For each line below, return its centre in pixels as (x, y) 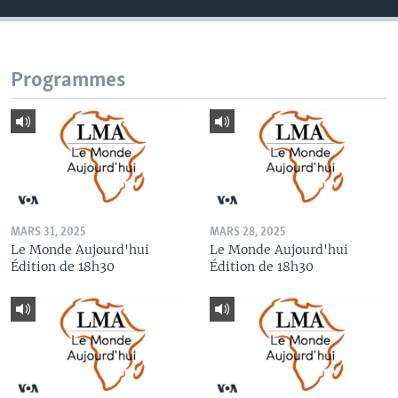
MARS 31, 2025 (48, 233)
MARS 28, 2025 (247, 233)
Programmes (68, 80)
